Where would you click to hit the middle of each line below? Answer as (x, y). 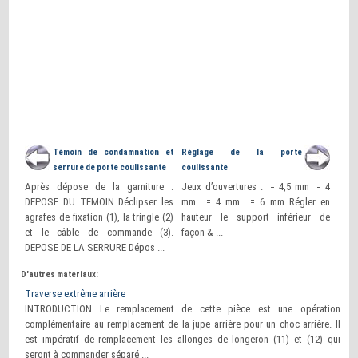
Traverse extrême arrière (76, 294)
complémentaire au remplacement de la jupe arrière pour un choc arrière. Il (183, 324)
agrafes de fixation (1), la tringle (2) (99, 217)
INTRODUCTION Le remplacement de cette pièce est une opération (183, 309)
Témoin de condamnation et (113, 152)
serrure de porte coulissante (110, 167)
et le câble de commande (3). (99, 232)
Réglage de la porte (242, 152)
